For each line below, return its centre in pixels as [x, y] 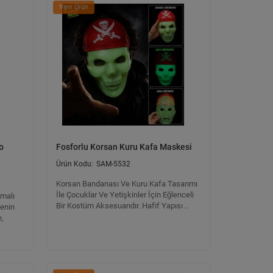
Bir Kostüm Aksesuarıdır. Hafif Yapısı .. [122, 206]
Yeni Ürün [74, 7]
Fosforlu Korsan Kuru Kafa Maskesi [124, 147]
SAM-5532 [113, 164]
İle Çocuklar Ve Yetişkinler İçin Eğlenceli [125, 195]
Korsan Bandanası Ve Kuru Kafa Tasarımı [127, 184]
